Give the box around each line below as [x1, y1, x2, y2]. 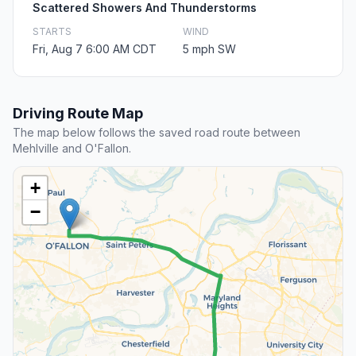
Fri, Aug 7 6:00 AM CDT [33, 42, 157, 56]
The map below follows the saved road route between [13, 126, 300, 140]
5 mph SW [183, 42, 236, 56]
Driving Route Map [13, 105, 143, 122]
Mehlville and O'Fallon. [13, 141, 131, 156]
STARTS [33, 25, 72, 38]
